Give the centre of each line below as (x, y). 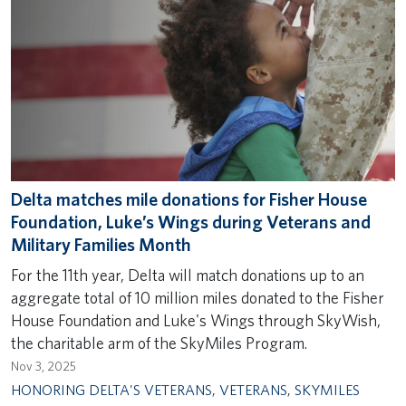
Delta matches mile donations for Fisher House (189, 199)
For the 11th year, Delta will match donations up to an (188, 275)
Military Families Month (103, 244)
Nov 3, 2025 (43, 367)
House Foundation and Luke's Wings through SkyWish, (196, 320)
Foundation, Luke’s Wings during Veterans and (191, 222)
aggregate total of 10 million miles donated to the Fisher (198, 297)
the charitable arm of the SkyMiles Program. (161, 343)
